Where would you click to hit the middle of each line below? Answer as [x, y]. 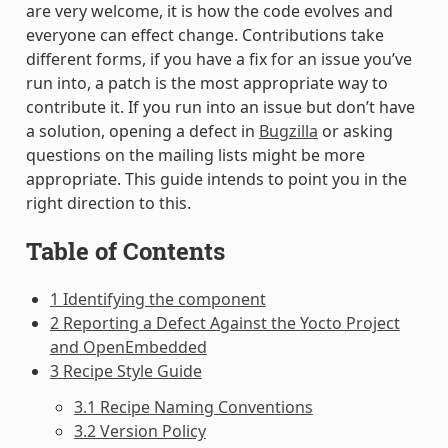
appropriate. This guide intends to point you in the [216, 178]
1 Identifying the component [157, 298]
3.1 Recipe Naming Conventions [193, 406]
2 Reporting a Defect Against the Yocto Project [224, 322]
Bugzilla [288, 130]
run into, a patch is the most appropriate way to [206, 82]
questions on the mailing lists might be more [195, 154]
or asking [355, 130]
